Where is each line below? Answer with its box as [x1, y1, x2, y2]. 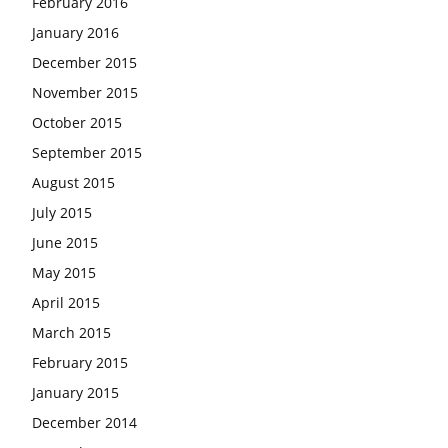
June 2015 [32, 232, 98, 252]
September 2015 [32, 142, 142, 162]
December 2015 [32, 52, 137, 72]
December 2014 [32, 412, 137, 432]
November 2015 [32, 82, 138, 102]
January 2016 [32, 22, 119, 42]
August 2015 [32, 172, 115, 192]
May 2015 [32, 262, 96, 282]
